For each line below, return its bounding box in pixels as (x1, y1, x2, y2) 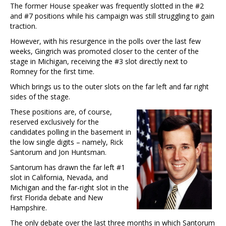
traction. (10, 21, 37, 31)
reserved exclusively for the (10, 117, 99, 127)
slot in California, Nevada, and (10, 172, 108, 182)
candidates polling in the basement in (10, 127, 131, 137)
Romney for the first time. (10, 66, 94, 76)
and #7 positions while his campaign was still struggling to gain (10, 11, 214, 21)
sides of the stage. (10, 91, 70, 101)
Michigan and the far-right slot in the (10, 182, 129, 192)
